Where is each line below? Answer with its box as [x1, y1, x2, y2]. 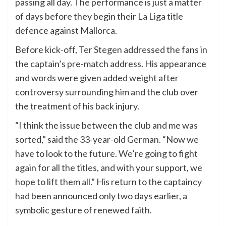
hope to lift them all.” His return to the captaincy [15, 176, 202, 187]
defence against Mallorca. [15, 24, 117, 36]
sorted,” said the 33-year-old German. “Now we [15, 133, 199, 145]
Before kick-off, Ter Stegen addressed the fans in [15, 43, 207, 55]
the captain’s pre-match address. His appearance [15, 58, 206, 69]
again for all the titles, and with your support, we [15, 161, 202, 173]
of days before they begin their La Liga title [15, 10, 183, 22]
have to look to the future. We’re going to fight [15, 147, 198, 159]
